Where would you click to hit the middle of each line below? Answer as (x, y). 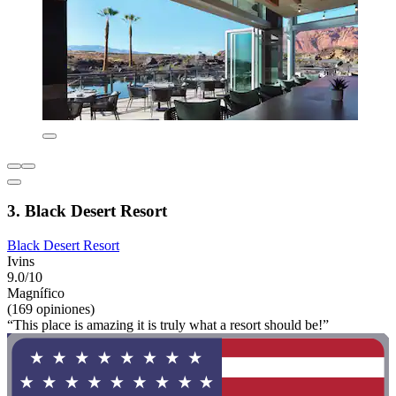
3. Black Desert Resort (87, 211)
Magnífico (36, 293)
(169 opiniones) (51, 308)
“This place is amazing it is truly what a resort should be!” (168, 324)
